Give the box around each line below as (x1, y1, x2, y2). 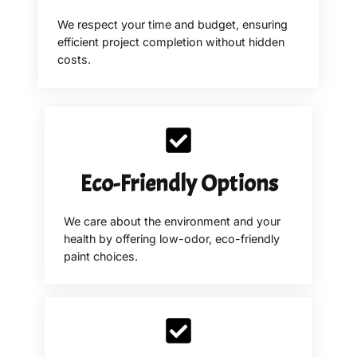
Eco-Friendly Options (79, 167, 278, 198)
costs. (57, 52, 91, 66)
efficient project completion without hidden (57, 34, 284, 49)
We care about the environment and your (64, 214, 280, 228)
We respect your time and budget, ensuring (57, 17, 288, 31)
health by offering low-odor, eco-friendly (64, 231, 280, 245)
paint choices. (64, 249, 138, 263)
